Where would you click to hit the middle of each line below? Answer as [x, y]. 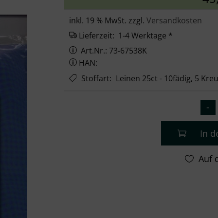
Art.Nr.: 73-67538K [113, 51]
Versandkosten [174, 20]
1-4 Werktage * [144, 36]
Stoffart [95, 78]
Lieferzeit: [96, 36]
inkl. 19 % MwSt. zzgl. [108, 20]
